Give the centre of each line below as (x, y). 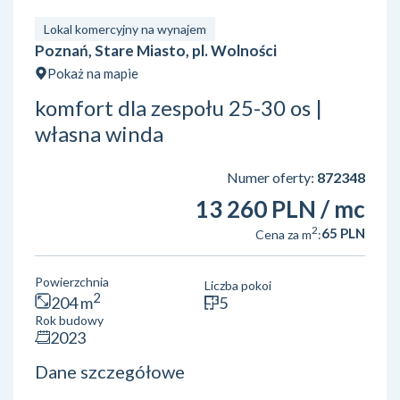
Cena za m (283, 234)
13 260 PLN (256, 209)
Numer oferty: (272, 178)
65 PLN (343, 233)
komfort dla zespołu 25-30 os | (179, 108)
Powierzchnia (72, 281)
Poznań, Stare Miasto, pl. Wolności (156, 51)
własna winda (99, 134)
